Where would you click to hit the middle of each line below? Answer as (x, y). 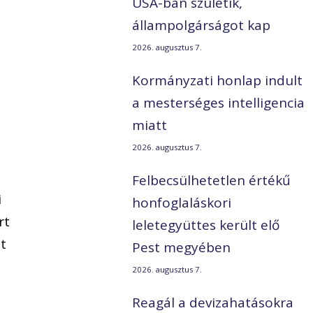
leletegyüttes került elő (206, 225)
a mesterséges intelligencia (219, 103)
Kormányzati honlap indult (218, 81)
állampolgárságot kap (202, 26)
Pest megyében (182, 248)
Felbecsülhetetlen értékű (212, 181)
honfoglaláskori (182, 203)
